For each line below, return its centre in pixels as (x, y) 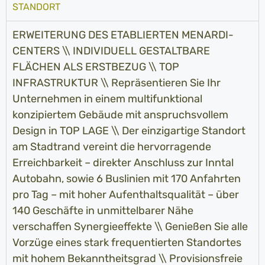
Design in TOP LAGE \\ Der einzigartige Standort (129, 131)
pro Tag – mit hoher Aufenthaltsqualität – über (126, 195)
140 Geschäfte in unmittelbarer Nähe (103, 211)
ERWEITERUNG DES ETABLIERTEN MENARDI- (123, 35)
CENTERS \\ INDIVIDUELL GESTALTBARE (111, 51)
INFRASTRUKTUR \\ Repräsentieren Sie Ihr (117, 83)
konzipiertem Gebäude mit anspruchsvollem (120, 115)
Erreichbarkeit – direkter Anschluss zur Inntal (123, 163)
